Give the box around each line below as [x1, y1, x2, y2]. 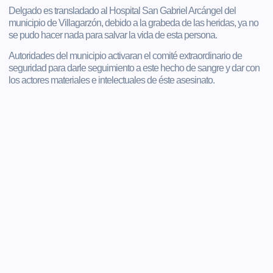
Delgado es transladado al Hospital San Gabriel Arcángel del [9, 5, 236, 16]
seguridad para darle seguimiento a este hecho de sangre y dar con [9, 62, 260, 73]
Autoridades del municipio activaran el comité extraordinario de [9, 50, 243, 61]
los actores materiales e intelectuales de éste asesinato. [9, 74, 215, 85]
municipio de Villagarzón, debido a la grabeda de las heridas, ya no [9, 17, 259, 28]
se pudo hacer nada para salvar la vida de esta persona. [9, 29, 218, 40]
